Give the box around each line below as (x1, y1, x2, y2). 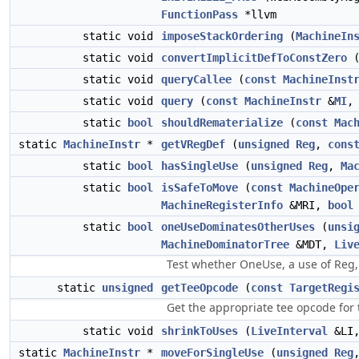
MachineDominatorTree (161, 238, 289, 251)
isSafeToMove (161, 181, 238, 194)
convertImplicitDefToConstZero (161, 51, 347, 64)
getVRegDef (161, 138, 225, 151)
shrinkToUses (161, 325, 238, 337)
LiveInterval (251, 325, 328, 337)
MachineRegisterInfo (161, 199, 283, 212)
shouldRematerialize (161, 116, 283, 129)
